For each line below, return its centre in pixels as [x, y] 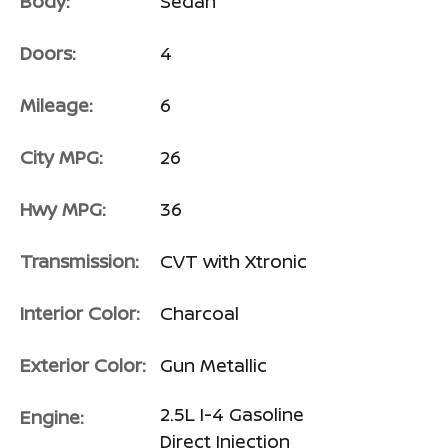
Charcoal [199, 313]
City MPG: [61, 157]
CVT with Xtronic [233, 261]
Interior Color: [80, 313]
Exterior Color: [83, 365]
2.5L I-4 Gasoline [232, 414]
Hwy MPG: [63, 209]
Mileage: [56, 105]
